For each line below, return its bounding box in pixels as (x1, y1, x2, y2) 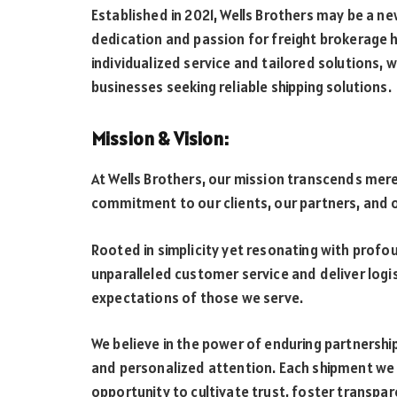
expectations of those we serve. (91, 287, 304, 307)
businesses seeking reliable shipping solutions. (91, 77, 392, 97)
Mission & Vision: (91, 127, 229, 152)
